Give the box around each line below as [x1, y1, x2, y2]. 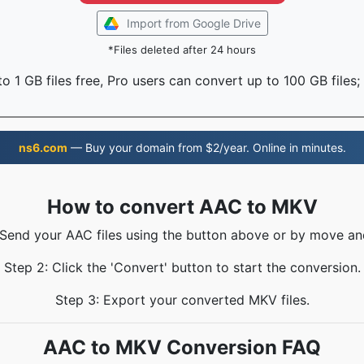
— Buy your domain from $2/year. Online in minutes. [67, 141, 346, 154]
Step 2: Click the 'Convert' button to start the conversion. [3, 259, 361, 275]
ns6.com [18, 141, 67, 154]
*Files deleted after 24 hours [108, 43, 256, 56]
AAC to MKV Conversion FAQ [43, 336, 321, 359]
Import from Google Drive [126, 16, 261, 30]
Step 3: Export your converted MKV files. [54, 292, 310, 308]
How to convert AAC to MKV [46, 195, 318, 219]
